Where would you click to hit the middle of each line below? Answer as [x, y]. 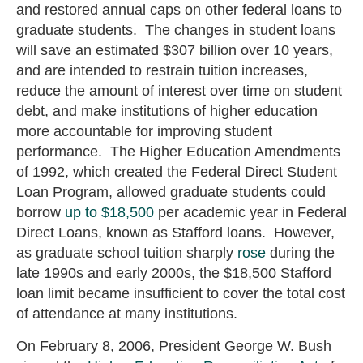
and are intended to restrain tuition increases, [162, 71]
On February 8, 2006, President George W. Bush [174, 346]
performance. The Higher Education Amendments [178, 152]
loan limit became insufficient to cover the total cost [181, 294]
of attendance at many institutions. [127, 314]
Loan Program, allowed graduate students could [171, 192]
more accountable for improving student [144, 132]
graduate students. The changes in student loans [176, 30]
